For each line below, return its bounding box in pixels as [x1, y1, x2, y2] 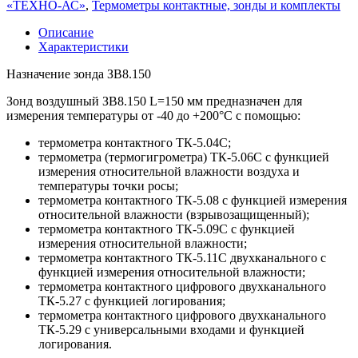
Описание [38, 25, 93, 39]
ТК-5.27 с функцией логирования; [38, 293, 225, 308]
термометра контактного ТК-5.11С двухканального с [38, 250, 326, 265]
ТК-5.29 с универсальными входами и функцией [38, 322, 304, 336]
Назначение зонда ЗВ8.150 [6, 66, 151, 81]
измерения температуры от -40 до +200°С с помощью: [6, 108, 300, 122]
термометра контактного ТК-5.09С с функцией [38, 221, 295, 236]
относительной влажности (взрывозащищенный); [38, 207, 309, 221]
